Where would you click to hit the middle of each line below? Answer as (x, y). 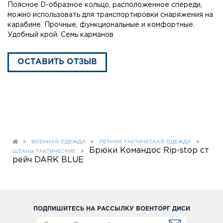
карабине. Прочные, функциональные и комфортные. (101, 25)
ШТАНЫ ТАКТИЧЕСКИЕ (44, 151)
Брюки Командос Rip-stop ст (149, 150)
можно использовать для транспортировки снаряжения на (110, 15)
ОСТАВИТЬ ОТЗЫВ (57, 62)
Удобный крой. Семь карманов (60, 35)
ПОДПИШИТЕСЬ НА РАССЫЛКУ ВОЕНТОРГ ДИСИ (111, 209)
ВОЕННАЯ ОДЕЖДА (58, 142)
